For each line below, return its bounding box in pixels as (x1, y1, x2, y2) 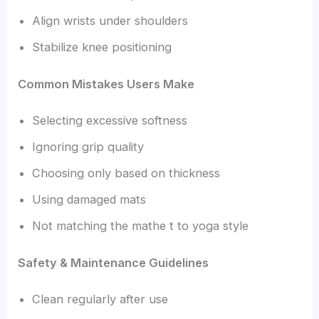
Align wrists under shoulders (32, 13, 189, 28)
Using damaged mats (32, 192, 147, 207)
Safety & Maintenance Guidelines (18, 255, 209, 270)
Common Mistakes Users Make (18, 76, 195, 91)
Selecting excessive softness (32, 113, 188, 128)
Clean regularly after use (32, 292, 169, 307)
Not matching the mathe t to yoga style (32, 219, 249, 234)
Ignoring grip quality (32, 140, 145, 155)
